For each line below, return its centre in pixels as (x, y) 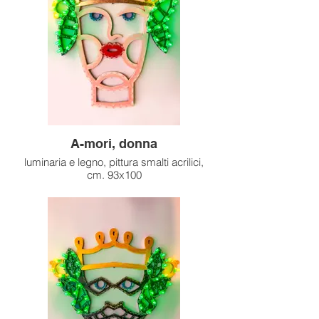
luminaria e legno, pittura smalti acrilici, (114, 162)
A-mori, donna (114, 143)
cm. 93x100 (114, 174)
